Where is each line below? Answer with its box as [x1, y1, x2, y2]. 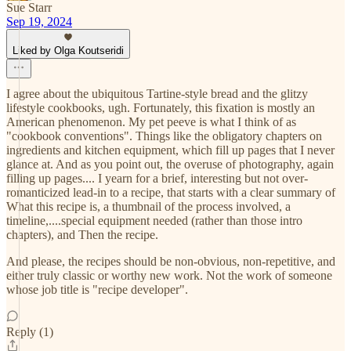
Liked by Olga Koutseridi [13, 45, 124, 56]
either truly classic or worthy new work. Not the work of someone [6, 269, 332, 282]
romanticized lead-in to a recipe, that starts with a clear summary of [6, 186, 335, 199]
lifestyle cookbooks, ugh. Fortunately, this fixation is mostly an [6, 101, 315, 114]
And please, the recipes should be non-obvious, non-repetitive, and [6, 255, 335, 268]
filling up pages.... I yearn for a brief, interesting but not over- [6, 172, 308, 185]
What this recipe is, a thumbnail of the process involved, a [6, 200, 291, 213]
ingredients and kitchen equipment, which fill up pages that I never [6, 143, 335, 157]
